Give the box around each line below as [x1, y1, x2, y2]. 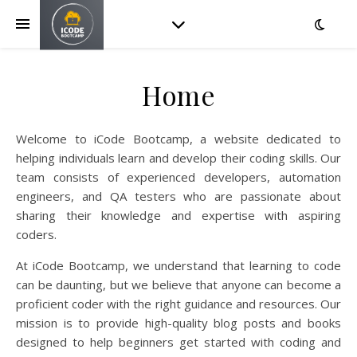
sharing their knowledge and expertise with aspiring [16, 207, 341, 223]
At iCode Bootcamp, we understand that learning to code [16, 257, 341, 273]
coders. [16, 226, 57, 242]
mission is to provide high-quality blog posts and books [16, 315, 341, 331]
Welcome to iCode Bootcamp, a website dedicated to [16, 131, 27, 147]
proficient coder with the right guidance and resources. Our [16, 296, 341, 312]
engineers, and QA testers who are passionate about [16, 188, 341, 204]
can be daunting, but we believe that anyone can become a [16, 277, 341, 292]
